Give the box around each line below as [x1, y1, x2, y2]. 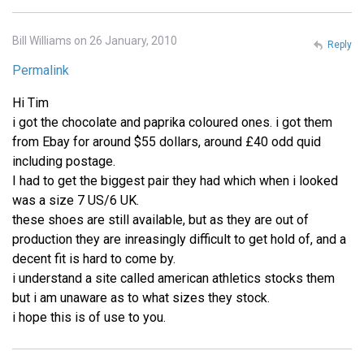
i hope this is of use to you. [12, 310, 166, 326]
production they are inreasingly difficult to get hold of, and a [12, 232, 346, 248]
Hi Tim [12, 95, 49, 111]
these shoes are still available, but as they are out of [12, 212, 309, 228]
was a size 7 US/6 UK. [12, 193, 139, 209]
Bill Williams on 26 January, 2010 [12, 34, 177, 48]
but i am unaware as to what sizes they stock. [12, 290, 270, 306]
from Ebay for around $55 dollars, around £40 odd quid [12, 134, 321, 150]
